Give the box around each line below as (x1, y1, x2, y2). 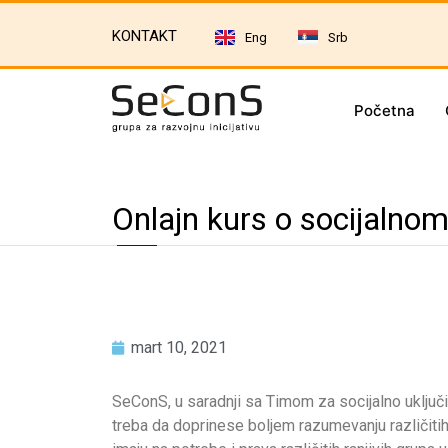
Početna (353, 101, 415, 120)
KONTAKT (112, 26, 177, 45)
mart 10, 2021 (131, 338, 227, 357)
